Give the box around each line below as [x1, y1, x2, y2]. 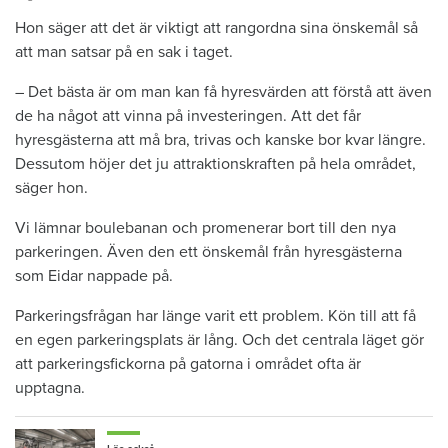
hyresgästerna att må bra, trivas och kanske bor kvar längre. [15, 129, 426, 150]
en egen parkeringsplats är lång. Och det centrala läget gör [15, 329, 424, 350]
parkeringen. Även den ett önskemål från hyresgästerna [15, 241, 402, 262]
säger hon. [15, 177, 88, 198]
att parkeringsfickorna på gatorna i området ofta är [15, 353, 361, 374]
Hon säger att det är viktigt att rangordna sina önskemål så [15, 17, 418, 38]
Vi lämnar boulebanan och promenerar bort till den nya [15, 217, 396, 238]
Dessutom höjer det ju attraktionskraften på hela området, [15, 153, 416, 174]
